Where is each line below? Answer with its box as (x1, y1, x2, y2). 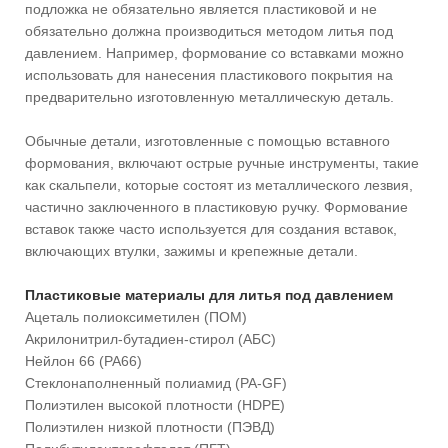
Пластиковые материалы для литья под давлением (25, 286, 393, 303)
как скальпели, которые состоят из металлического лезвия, (25, 176, 413, 193)
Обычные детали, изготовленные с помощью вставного (25, 132, 390, 149)
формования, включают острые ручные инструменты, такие (25, 154, 419, 171)
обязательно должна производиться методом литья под (25, 22, 393, 39)
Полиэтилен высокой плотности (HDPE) (25, 396, 285, 413)
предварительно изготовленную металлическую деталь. (25, 88, 394, 105)
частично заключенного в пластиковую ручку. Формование (25, 198, 408, 215)
